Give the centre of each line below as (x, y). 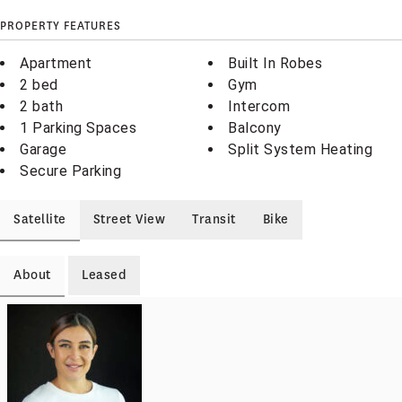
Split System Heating (300, 149)
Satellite (40, 219)
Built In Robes (275, 63)
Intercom (259, 106)
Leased (104, 275)
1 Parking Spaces (78, 128)
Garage (43, 149)
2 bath (41, 106)
